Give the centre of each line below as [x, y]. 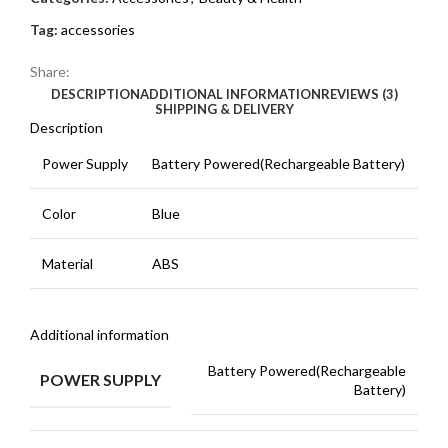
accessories [98, 29]
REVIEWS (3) [359, 93]
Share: [50, 71]
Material [67, 263]
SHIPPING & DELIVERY [224, 108]
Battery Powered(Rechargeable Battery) [278, 163]
